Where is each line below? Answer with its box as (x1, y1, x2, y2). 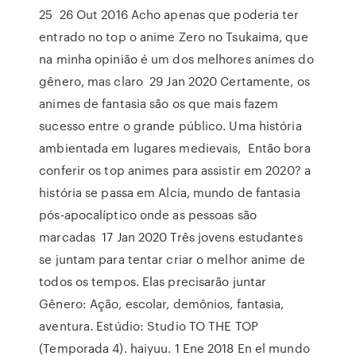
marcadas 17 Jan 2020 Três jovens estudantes (39, 228, 303, 246)
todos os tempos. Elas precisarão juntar (39, 273, 267, 290)
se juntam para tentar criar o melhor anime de (39, 250, 305, 268)
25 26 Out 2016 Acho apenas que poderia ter (39, 6, 300, 23)
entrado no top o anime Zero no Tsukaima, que (39, 28, 308, 45)
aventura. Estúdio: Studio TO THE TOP (39, 317, 258, 335)
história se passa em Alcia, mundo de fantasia (39, 184, 300, 201)
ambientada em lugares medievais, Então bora (39, 139, 311, 157)
